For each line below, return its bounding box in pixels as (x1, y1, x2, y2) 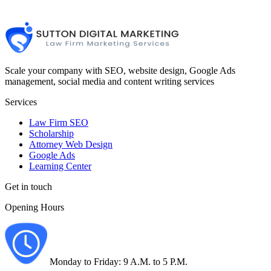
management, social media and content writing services (5, 76, 214, 87)
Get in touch (5, 181, 52, 192)
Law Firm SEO (29, 117, 88, 128)
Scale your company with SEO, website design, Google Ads (5, 65, 235, 76)
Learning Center (29, 161, 91, 172)
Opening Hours (5, 202, 64, 213)
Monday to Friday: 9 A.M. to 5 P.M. (47, 256, 188, 267)
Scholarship (29, 128, 74, 139)
